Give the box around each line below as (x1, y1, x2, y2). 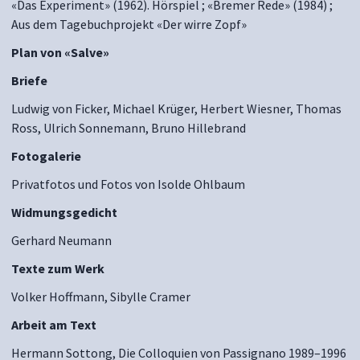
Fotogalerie (11, 148, 81, 164)
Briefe (11, 72, 47, 88)
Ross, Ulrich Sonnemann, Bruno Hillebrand (11, 120, 246, 136)
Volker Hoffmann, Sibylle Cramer (11, 288, 190, 305)
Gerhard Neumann (11, 232, 112, 248)
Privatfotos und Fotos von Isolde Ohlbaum (11, 176, 245, 192)
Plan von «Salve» (11, 44, 109, 60)
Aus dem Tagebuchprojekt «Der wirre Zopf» (11, 16, 247, 32)
